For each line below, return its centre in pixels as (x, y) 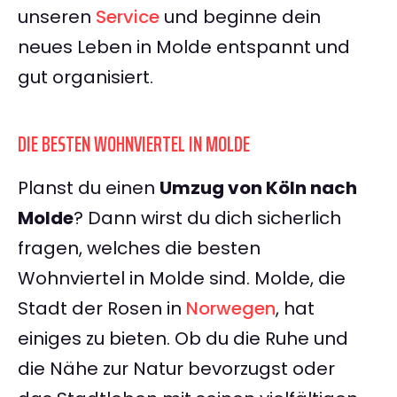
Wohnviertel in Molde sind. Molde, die (182, 279)
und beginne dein (240, 17)
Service (128, 17)
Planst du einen (89, 188)
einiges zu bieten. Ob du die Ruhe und (183, 339)
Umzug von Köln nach (258, 188)
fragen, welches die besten (139, 249)
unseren (57, 17)
